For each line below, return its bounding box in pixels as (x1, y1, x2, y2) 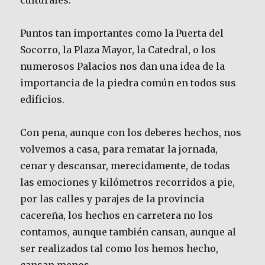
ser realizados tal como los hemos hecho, (20, 243, 219, 255)
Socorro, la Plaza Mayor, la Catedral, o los (20, 44, 216, 56)
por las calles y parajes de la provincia (20, 193, 205, 205)
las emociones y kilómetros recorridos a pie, (20, 176, 235, 189)
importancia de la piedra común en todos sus (20, 77, 237, 89)
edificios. (20, 93, 65, 106)
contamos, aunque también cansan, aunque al (20, 226, 237, 238)
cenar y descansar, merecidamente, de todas (20, 160, 231, 172)
